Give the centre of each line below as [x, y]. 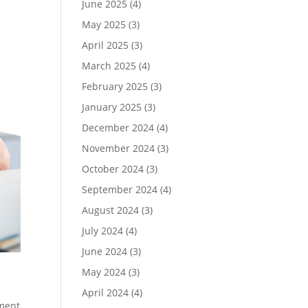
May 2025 [104, 24]
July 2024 [103, 231]
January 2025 [112, 107]
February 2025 [115, 86]
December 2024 [118, 128]
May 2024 [104, 272]
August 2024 [111, 210]
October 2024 [113, 169]
